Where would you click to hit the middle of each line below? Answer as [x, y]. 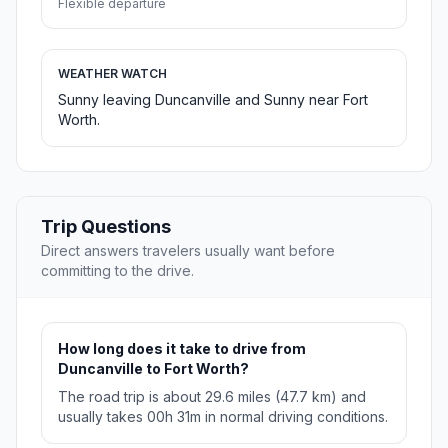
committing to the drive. [117, 271]
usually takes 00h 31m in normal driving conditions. [223, 417]
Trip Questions [106, 227]
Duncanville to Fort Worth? [153, 369]
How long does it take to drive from [182, 349]
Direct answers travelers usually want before [188, 251]
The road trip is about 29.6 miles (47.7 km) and [212, 397]
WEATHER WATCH [112, 74]
